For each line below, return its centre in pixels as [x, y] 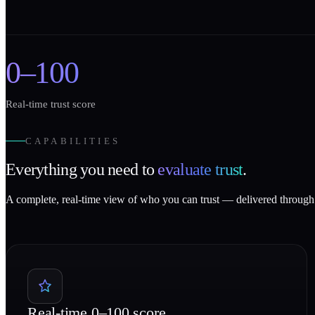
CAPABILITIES [73, 141]
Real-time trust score [51, 104]
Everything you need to [82, 170]
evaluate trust [200, 170]
